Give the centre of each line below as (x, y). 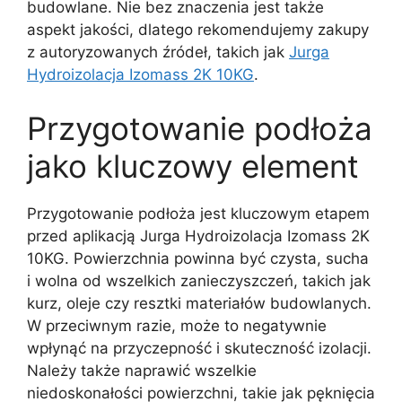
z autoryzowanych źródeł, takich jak (158, 52)
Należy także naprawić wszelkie (142, 370)
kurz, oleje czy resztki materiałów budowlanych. (199, 303)
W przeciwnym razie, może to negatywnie (177, 325)
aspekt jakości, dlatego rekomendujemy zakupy (198, 30)
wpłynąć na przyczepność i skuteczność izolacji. (199, 348)
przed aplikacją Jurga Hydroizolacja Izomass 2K (198, 236)
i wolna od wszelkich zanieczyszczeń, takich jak (199, 280)
